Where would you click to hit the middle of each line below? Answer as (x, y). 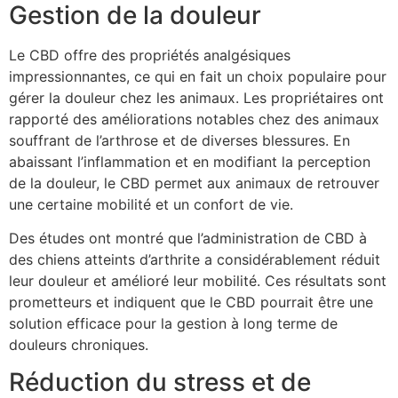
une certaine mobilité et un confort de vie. (151, 204)
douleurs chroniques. (79, 344)
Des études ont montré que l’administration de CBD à (188, 238)
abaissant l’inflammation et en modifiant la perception (190, 161)
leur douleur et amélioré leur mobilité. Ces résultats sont (198, 280)
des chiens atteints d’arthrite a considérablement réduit (195, 259)
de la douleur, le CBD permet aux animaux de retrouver (194, 183)
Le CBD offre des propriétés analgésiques (150, 55)
